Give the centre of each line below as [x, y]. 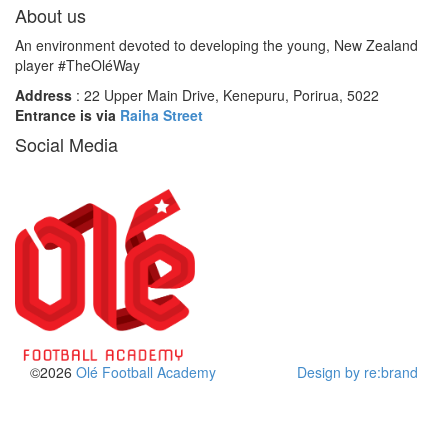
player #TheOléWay [77, 65]
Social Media [66, 144]
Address [43, 95]
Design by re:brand [357, 371]
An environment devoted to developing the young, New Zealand [216, 45]
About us [50, 15]
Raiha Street [161, 115]
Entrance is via [67, 115]
